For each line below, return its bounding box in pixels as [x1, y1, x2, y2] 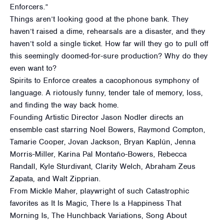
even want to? [10, 63, 56, 74]
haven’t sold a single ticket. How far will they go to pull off [10, 39, 208, 49]
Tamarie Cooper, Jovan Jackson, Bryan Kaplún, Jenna [10, 137, 195, 147]
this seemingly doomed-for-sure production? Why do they [10, 51, 208, 61]
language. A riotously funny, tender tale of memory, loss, [10, 88, 203, 98]
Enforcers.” [10, 2, 48, 12]
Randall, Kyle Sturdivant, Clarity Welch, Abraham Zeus [10, 162, 195, 172]
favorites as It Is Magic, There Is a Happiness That [10, 198, 181, 209]
